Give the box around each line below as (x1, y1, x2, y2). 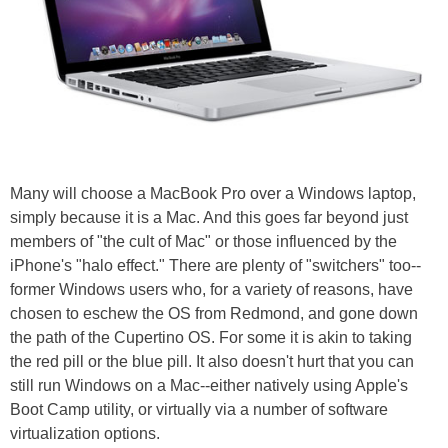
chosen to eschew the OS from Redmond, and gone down (10, 304, 418, 322)
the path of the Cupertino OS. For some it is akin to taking (10, 328, 412, 346)
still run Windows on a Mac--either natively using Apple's (10, 376, 408, 394)
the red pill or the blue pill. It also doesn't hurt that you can (10, 352, 414, 370)
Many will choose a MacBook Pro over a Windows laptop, (10, 184, 416, 202)
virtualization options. (10, 424, 160, 442)
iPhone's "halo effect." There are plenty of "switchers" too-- (10, 256, 421, 274)
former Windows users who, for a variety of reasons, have (10, 280, 413, 298)
